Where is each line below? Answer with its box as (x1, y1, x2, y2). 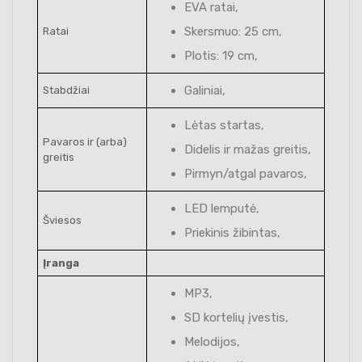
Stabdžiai (43, 83, 90, 96)
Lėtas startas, (184, 117, 264, 133)
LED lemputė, (184, 200, 259, 216)
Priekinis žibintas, (184, 225, 280, 240)
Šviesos (43, 213, 82, 226)
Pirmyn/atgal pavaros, (184, 166, 307, 181)
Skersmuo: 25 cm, (184, 23, 282, 39)
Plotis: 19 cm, (184, 48, 258, 63)
